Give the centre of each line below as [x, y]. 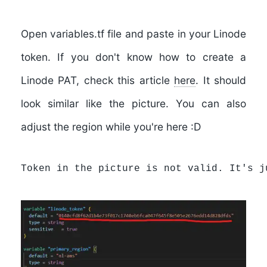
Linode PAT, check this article [97, 80]
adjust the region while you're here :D [111, 126]
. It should [221, 80]
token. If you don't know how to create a [133, 57]
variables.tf [79, 33]
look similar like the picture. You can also [133, 103]
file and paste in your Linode [177, 33]
